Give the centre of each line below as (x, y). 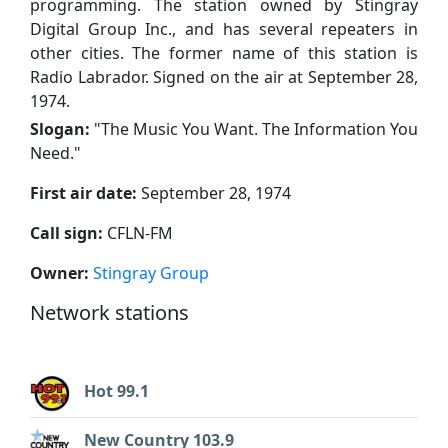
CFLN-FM (138, 232)
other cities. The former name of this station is (224, 52)
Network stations (109, 312)
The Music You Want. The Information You (259, 128)
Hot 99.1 (116, 390)
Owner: (59, 272)
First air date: (83, 192)
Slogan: (60, 128)
